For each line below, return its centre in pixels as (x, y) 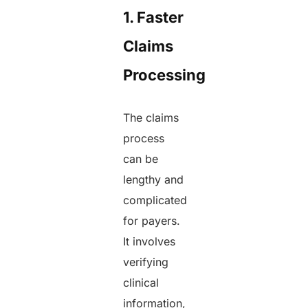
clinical (141, 283)
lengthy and (154, 180)
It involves (150, 242)
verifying (146, 262)
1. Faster (154, 18)
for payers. (152, 221)
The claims (151, 118)
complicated (155, 200)
